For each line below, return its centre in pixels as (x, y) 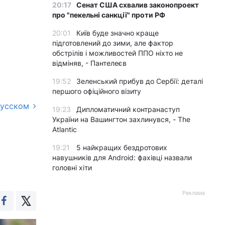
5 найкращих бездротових (122, 147)
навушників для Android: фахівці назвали (122, 157)
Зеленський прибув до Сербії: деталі (140, 81)
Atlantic (65, 129)
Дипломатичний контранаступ (128, 109)
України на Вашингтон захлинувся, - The (121, 119)
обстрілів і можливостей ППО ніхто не (118, 53)
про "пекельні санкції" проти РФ (109, 15)
